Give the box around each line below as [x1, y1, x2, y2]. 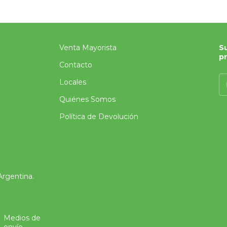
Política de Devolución [59, 112, 139, 121]
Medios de [3, 213, 41, 223]
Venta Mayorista [59, 43, 117, 52]
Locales [59, 78, 87, 87]
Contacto [59, 60, 93, 69]
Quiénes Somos [59, 95, 116, 104]
